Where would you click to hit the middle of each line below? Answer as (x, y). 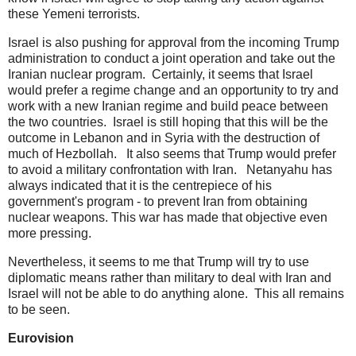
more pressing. (53, 234)
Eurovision (41, 338)
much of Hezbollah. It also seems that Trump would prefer (172, 154)
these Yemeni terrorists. (74, 14)
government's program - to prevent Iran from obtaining (158, 202)
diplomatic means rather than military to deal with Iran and (170, 277)
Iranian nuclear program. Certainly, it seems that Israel (161, 75)
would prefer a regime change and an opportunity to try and (173, 91)
